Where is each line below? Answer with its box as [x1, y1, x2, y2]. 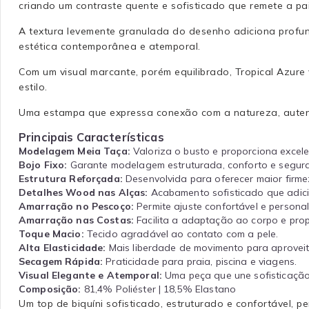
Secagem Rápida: [19, 255, 103, 268]
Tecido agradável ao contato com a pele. [83, 227, 279, 240]
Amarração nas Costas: [19, 213, 134, 226]
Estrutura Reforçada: [19, 172, 123, 185]
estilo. [19, 80, 48, 93]
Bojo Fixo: [19, 158, 68, 171]
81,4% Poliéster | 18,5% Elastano [81, 282, 237, 295]
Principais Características [19, 130, 164, 144]
